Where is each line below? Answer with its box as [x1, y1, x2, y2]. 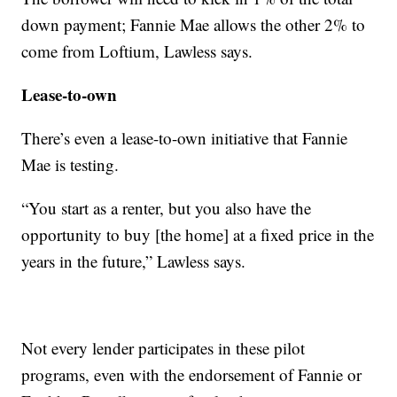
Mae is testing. [21, 152, 120, 175]
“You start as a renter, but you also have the [21, 196, 312, 219]
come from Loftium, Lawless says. [21, 39, 253, 62]
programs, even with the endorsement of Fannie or [21, 362, 362, 385]
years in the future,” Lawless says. [21, 249, 246, 272]
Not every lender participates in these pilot [21, 336, 306, 359]
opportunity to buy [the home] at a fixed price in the [21, 222, 375, 245]
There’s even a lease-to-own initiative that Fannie [21, 126, 348, 149]
